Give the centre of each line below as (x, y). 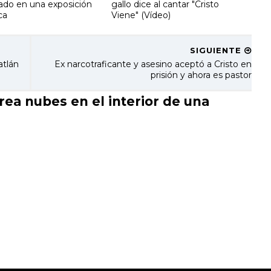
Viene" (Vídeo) (141, 15)
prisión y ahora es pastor (201, 75)
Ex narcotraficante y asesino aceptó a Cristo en (153, 64)
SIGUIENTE (217, 50)
